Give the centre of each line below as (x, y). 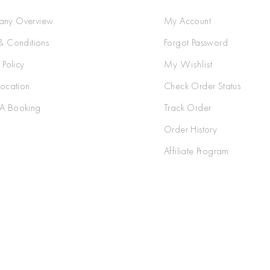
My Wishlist (188, 64)
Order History (191, 130)
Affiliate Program (196, 151)
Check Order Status (202, 86)
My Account (187, 21)
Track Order (188, 108)
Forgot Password (196, 43)
